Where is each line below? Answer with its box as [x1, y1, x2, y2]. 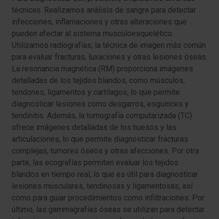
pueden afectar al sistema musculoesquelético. [12, 29, 174, 38]
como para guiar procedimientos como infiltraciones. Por [12, 193, 204, 202]
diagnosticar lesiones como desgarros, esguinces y [12, 99, 189, 109]
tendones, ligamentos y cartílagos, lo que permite [12, 88, 180, 97]
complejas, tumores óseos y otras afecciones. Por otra [12, 146, 199, 155]
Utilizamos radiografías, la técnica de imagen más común [12, 41, 206, 50]
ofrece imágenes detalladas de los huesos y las [12, 123, 176, 132]
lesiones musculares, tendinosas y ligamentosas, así [12, 181, 193, 191]
